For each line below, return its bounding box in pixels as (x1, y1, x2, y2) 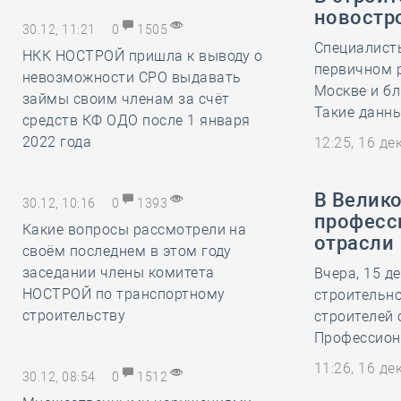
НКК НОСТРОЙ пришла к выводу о (22, 47, 263, 64)
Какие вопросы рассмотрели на (22, 221, 247, 238)
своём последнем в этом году (22, 243, 232, 260)
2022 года (22, 133, 92, 150)
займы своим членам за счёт (22, 90, 230, 107)
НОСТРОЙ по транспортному (22, 286, 226, 303)
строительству (22, 307, 126, 324)
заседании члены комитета (22, 264, 215, 281)
